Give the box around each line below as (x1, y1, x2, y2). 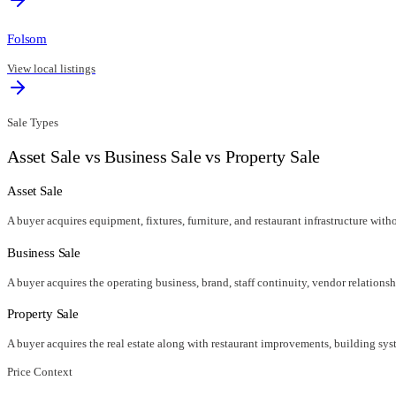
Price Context (7, 364, 72, 378)
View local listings (7, 61, 95, 75)
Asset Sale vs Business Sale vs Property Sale (7, 147, 321, 167)
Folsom (7, 30, 48, 46)
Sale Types (7, 115, 58, 129)
